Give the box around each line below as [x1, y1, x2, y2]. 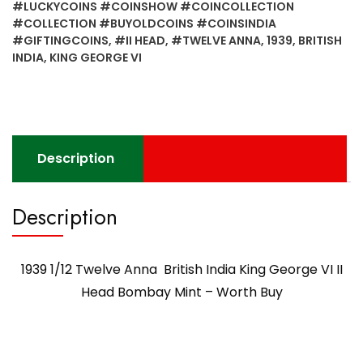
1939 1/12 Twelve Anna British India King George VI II [20, 259, 343, 279]
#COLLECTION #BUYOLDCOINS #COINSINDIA [12, 15, 276, 32]
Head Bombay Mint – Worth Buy [80, 282, 283, 301]
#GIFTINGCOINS [12, 32, 109, 49]
